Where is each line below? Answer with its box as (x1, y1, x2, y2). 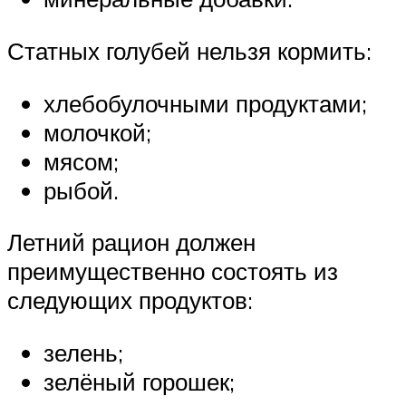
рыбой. (43, 175, 119, 205)
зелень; (43, 337, 123, 367)
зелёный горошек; (43, 366, 235, 396)
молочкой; (43, 117, 151, 147)
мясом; (43, 146, 119, 176)
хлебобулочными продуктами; (43, 88, 367, 118)
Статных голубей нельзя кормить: (7, 35, 372, 65)
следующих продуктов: (7, 285, 253, 315)
